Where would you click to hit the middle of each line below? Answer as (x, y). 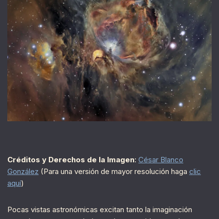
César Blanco (161, 159)
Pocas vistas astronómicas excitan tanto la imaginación (100, 209)
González (23, 171)
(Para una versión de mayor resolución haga (114, 171)
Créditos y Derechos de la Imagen (71, 159)
